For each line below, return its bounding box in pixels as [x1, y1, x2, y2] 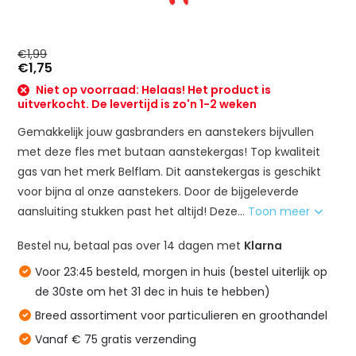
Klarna [244, 237, 283, 253]
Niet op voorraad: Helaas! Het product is [33, 82, 272, 98]
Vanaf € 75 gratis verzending [35, 331, 197, 347]
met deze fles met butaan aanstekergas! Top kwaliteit [17, 143, 321, 160]
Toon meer [248, 203, 314, 219]
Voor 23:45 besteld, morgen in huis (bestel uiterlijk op [35, 263, 328, 280]
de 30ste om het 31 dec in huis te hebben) [35, 283, 271, 300]
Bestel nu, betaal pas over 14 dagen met [17, 237, 245, 253]
